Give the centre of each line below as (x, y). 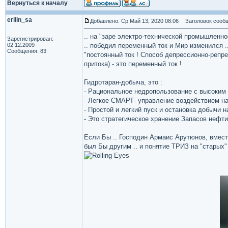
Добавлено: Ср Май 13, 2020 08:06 (134, 21)
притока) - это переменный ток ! (133, 64)
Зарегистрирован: (30, 39)
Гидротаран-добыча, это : (123, 82)
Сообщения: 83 (27, 51)
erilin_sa (20, 20)
